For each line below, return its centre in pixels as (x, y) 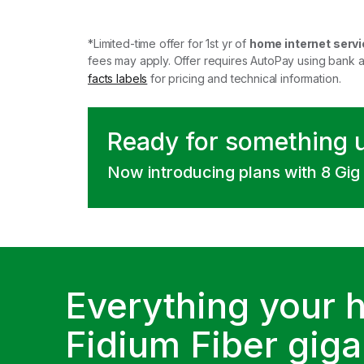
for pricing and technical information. (244, 78)
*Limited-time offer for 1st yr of (169, 43)
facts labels (118, 78)
